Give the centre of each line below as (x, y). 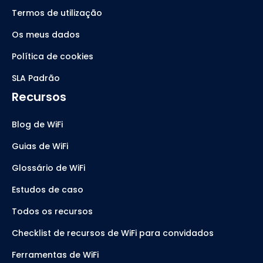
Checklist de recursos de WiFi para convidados (113, 233)
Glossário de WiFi (48, 168)
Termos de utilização (57, 13)
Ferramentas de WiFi (55, 255)
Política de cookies (53, 57)
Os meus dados (46, 35)
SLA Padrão (36, 78)
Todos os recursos (52, 212)
